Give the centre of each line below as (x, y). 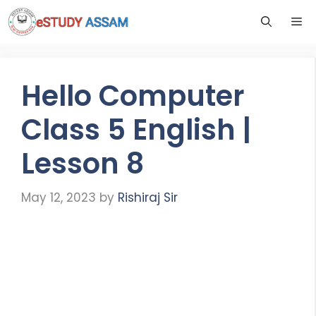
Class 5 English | (136, 130)
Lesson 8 (83, 164)
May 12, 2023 (59, 197)
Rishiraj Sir (148, 197)
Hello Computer (133, 96)
